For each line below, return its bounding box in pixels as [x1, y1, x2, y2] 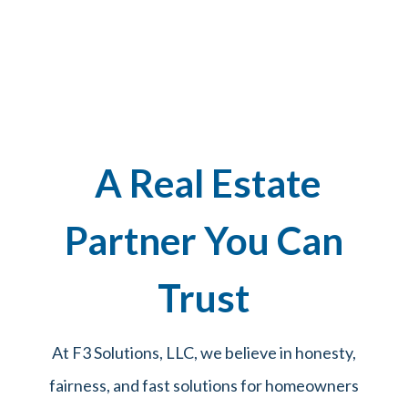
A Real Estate [87, 159, 321, 206]
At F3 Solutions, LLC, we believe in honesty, [51, 342, 356, 362]
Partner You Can [64, 217, 343, 263]
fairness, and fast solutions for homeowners [48, 374, 359, 395]
